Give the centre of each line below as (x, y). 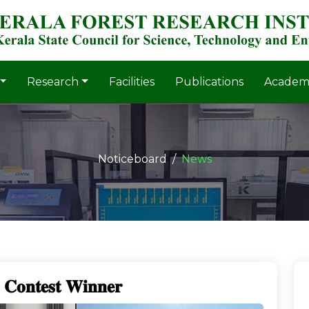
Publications (210, 81)
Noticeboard (132, 159)
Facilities (132, 81)
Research (53, 81)
